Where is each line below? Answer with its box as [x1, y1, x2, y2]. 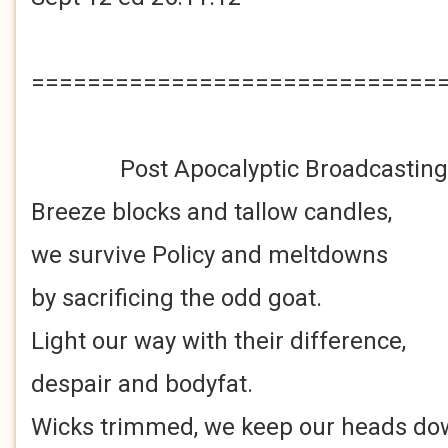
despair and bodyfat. [31, 370, 253, 398]
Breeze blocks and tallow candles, [31, 198, 392, 226]
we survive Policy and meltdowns [31, 241, 388, 269]
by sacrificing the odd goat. [31, 284, 322, 312]
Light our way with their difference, [31, 327, 406, 355]
